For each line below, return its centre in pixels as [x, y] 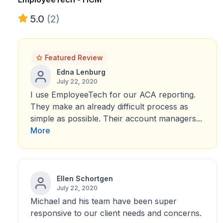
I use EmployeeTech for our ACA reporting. [113, 95]
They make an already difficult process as [109, 107]
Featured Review [74, 57]
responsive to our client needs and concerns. [116, 213]
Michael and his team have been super [104, 201]
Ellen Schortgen [85, 178]
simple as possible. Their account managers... [116, 118]
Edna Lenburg [81, 72]
